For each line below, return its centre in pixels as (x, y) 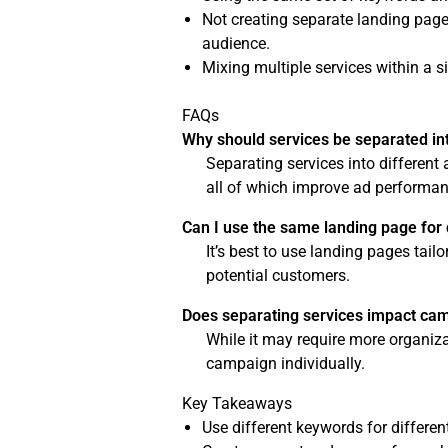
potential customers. (278, 276)
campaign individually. (286, 364)
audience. (236, 44)
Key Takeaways (237, 404)
